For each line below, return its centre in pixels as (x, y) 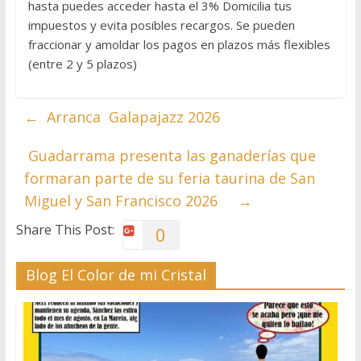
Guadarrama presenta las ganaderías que (170, 156)
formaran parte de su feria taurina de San (169, 178)
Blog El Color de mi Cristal (116, 275)
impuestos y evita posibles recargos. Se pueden (163, 25)
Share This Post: (65, 230)
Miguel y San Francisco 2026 (131, 201)
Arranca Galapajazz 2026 (129, 117)
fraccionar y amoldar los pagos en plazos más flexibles (179, 45)
